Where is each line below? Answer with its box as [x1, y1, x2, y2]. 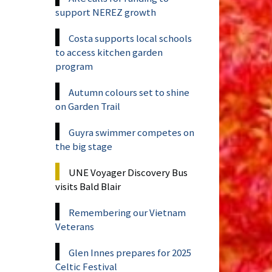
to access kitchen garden [55, 45, 163, 59]
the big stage [55, 139, 112, 153]
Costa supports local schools [69, 31, 192, 45]
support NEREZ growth [55, 5, 156, 19]
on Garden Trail [55, 99, 120, 113]
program [55, 59, 93, 73]
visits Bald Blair [55, 179, 121, 193]
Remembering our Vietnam [69, 205, 186, 219]
